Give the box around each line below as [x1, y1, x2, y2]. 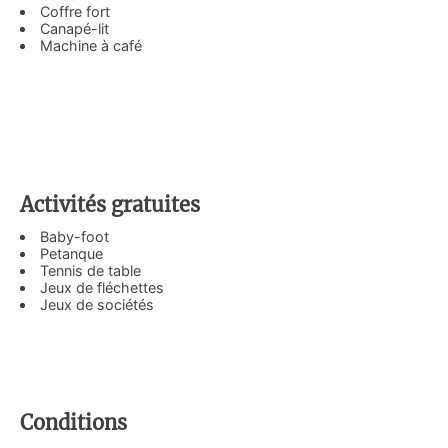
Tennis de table [40, 261, 142, 279]
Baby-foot [40, 227, 110, 245]
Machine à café [40, 36, 147, 54]
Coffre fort [40, 2, 111, 20]
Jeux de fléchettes [40, 278, 165, 296]
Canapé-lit [40, 19, 114, 37]
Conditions [20, 409, 127, 436]
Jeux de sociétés [40, 295, 159, 313]
